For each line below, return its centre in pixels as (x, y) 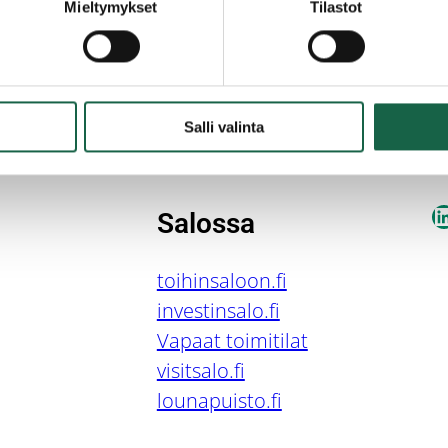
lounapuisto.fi (219, 401)
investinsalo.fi (218, 311)
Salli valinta (224, 127)
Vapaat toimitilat (232, 341)
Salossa (205, 224)
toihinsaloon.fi (221, 281)
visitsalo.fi (200, 371)
